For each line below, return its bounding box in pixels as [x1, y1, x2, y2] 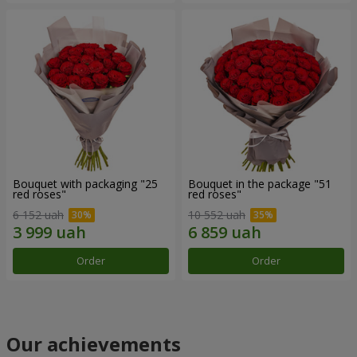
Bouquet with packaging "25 [13, 176, 158, 192]
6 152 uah [13, 206, 64, 222]
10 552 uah [188, 206, 245, 222]
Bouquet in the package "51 [188, 176, 331, 192]
